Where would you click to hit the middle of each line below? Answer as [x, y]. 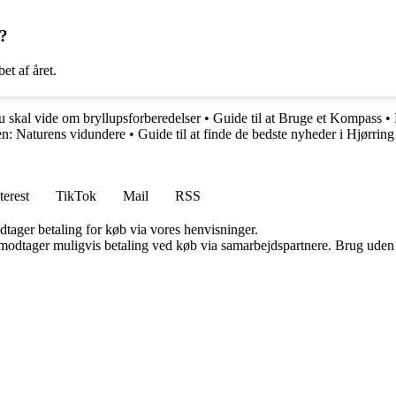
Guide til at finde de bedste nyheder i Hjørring [266, 133]
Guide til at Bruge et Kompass [297, 118]
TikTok [76, 195]
